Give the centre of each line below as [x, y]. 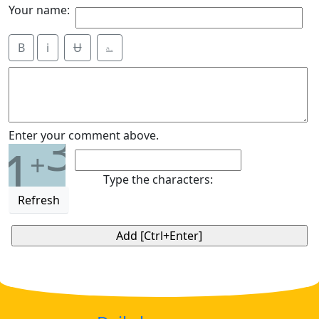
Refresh [39, 200]
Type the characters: [158, 179]
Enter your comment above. [84, 135]
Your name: [39, 10]
